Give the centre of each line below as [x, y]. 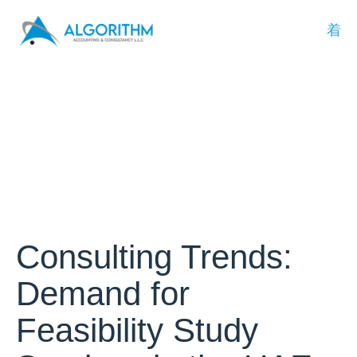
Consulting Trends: [154, 257]
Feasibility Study [137, 330]
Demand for [103, 293]
